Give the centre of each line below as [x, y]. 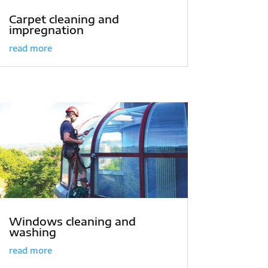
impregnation [46, 30]
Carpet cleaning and [64, 19]
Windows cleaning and [72, 221]
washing [32, 232]
